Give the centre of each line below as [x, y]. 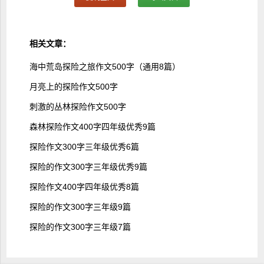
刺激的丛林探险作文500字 [77, 107]
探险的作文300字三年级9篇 [80, 207]
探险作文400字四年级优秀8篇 [84, 187]
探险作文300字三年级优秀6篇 [84, 147]
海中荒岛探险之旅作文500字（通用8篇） [105, 67]
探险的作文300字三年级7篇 [80, 227]
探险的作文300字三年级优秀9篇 [88, 167]
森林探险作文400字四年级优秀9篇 [92, 127]
